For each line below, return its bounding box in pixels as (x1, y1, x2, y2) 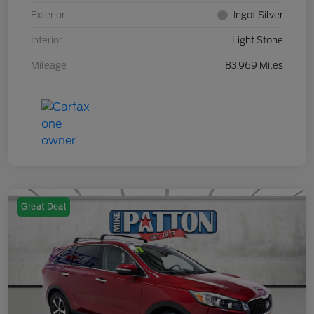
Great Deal (21, 202, 66, 212)
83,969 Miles (225, 60, 283, 71)
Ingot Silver (233, 10, 283, 21)
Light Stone (232, 35, 283, 46)
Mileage (31, 60, 67, 71)
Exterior (31, 10, 65, 21)
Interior (31, 35, 62, 46)
